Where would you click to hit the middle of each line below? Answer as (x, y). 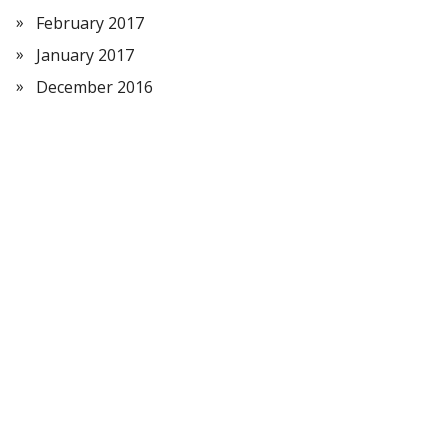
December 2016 (94, 87)
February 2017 (90, 23)
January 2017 (85, 55)
